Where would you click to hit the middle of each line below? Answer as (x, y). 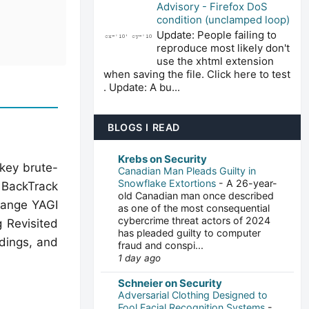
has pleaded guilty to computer (189, 232)
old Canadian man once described (196, 195)
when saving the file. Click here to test (197, 74)
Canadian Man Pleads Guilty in (187, 170)
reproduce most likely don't (223, 48)
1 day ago (139, 258)
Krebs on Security (162, 159)
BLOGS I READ (144, 127)
